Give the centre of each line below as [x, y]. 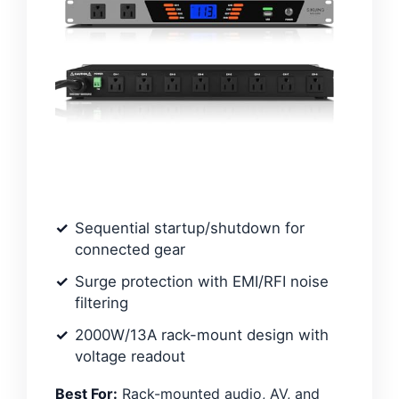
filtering [102, 302]
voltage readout [130, 356]
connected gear [130, 249]
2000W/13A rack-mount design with [202, 334]
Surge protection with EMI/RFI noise [202, 281]
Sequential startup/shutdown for [190, 228]
